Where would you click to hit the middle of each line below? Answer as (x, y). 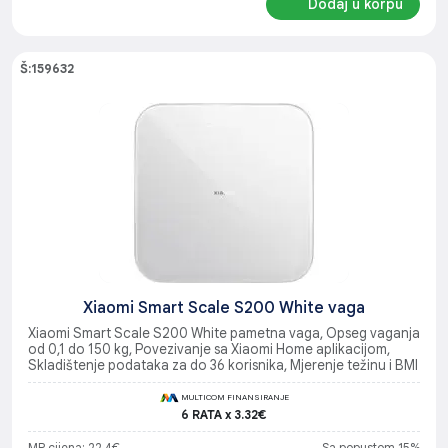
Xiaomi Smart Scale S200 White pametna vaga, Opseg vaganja (224, 333)
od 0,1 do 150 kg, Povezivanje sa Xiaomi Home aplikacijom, (209, 349)
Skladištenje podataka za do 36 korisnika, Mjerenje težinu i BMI (223, 365)
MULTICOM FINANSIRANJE (234, 396)
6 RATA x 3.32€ (224, 414)
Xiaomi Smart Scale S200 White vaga (224, 307)
